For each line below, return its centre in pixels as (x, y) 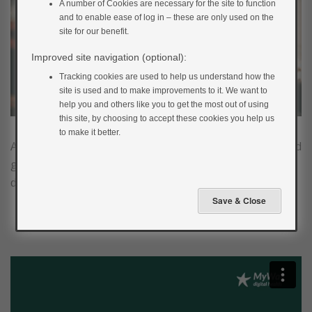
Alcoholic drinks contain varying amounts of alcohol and (156, 146)
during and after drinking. (78, 182)
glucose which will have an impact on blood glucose (144, 164)
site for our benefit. (94, 31)
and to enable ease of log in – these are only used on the (167, 17)
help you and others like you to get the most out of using (164, 104)
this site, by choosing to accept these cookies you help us (167, 118)
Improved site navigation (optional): (109, 57)
